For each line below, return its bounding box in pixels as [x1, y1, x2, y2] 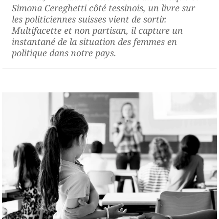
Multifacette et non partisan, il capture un [12, 24, 183, 36]
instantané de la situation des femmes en [12, 35, 177, 47]
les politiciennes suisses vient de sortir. [12, 13, 167, 25]
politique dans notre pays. [12, 46, 116, 59]
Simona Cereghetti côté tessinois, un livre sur [12, 1, 195, 14]
